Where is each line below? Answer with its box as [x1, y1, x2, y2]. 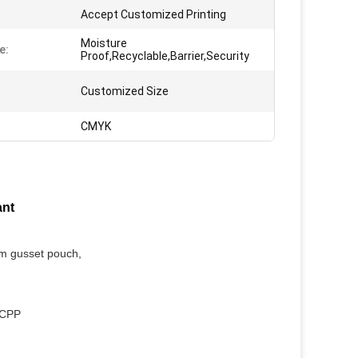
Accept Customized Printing [81, 8, 226, 21]
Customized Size [81, 85, 169, 97]
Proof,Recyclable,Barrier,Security [81, 50, 249, 62]
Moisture [81, 37, 127, 50]
